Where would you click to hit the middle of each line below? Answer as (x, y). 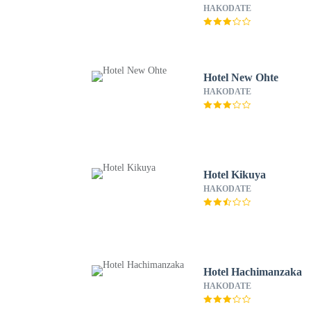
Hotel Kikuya (235, 175)
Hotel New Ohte (241, 77)
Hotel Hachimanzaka (253, 272)
